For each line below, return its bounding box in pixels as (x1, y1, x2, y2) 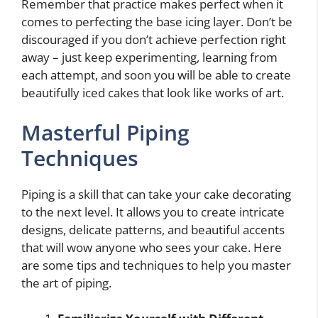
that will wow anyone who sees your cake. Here (21, 238, 282, 256)
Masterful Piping (21, 117, 190, 147)
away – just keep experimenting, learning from (21, 49, 278, 65)
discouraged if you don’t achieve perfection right (21, 31, 286, 48)
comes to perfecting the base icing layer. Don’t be (21, 13, 292, 30)
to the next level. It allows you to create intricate (21, 203, 285, 220)
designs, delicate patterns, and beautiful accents (21, 221, 285, 238)
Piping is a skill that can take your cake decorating (21, 185, 291, 202)
